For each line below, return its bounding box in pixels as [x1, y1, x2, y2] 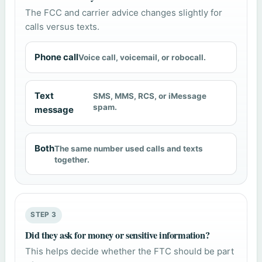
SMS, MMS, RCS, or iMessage [92, 91, 206, 101]
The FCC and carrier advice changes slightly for [25, 6, 222, 18]
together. [54, 155, 89, 165]
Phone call [34, 51, 78, 63]
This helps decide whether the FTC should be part [25, 245, 234, 257]
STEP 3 [30, 211, 57, 219]
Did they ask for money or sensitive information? [25, 228, 210, 243]
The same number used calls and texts [54, 144, 203, 154]
